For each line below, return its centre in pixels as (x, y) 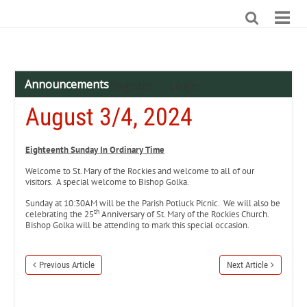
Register (131, 86)
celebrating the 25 (60, 214)
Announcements (67, 84)
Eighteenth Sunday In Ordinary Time (95, 150)
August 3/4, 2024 (109, 117)
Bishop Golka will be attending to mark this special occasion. (138, 225)
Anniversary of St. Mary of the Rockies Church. (185, 214)
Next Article (247, 265)
